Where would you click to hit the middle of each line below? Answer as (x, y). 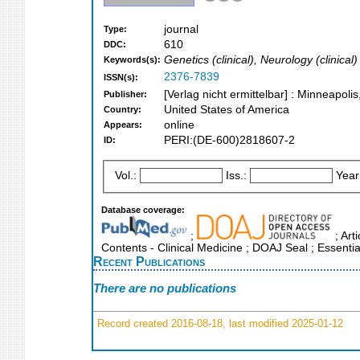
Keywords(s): (132, 60)
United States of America (227, 110)
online (179, 125)
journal (181, 30)
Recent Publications (149, 261)
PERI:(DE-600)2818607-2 (229, 141)
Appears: (123, 125)
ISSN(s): (121, 78)
